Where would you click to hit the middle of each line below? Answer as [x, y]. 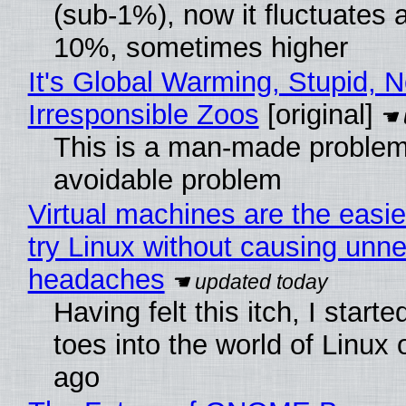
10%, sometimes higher [200, 48]
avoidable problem [167, 180]
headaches [96, 280]
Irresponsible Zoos [143, 115]
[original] [316, 115]
